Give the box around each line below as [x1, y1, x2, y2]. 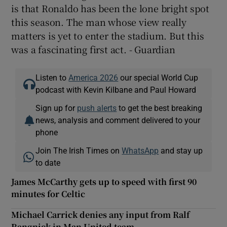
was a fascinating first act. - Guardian [11, 42, 175, 56]
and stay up [159, 146, 203, 155]
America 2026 [68, 73, 119, 82]
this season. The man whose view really [11, 15, 186, 28]
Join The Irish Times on [35, 146, 122, 155]
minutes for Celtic [11, 187, 86, 200]
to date [35, 158, 61, 167]
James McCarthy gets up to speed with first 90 [11, 175, 197, 187]
